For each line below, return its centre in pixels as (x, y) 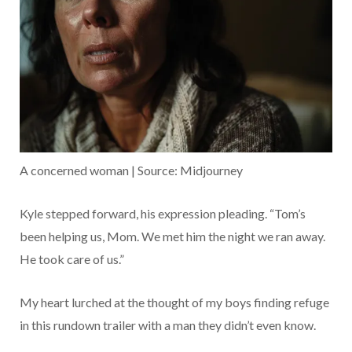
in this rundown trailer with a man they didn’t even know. (168, 325)
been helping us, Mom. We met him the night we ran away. (172, 236)
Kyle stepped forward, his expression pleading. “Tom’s (163, 214)
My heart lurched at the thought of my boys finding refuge (174, 302)
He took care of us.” (72, 259)
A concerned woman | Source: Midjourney (131, 170)
